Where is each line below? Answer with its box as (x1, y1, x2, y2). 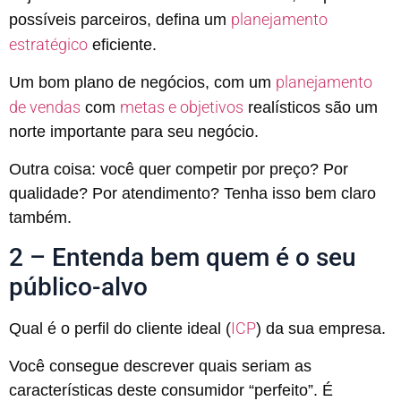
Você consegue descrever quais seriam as (9, 356, 311, 375)
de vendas (9, 98, 81, 117)
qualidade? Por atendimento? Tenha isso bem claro (9, 183, 376, 202)
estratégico (9, 34, 88, 54)
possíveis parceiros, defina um (9, 10, 231, 29)
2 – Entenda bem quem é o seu (9, 243, 356, 273)
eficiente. (88, 35, 157, 54)
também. (9, 208, 72, 226)
